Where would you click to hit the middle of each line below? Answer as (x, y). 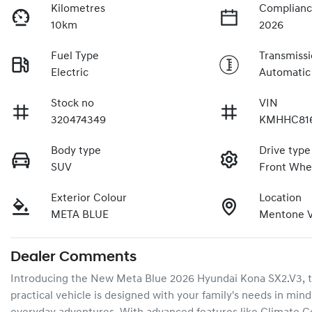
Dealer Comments (73, 258)
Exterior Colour (89, 199)
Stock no (73, 104)
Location (281, 199)
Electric (70, 73)
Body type (76, 151)
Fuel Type (75, 57)
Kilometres (78, 9)
